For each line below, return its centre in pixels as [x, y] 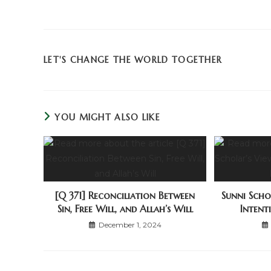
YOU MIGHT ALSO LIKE [108, 117]
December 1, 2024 [130, 225]
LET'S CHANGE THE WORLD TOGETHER [133, 60]
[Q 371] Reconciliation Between [125, 195]
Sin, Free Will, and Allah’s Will [125, 209]
